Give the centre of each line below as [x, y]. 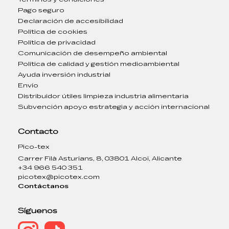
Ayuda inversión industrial [64, 75]
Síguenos [38, 211]
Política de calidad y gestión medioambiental [99, 64]
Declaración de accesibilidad [71, 21]
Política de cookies [53, 32]
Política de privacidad [57, 42]
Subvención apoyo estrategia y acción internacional [114, 107]
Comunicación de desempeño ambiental [93, 53]
